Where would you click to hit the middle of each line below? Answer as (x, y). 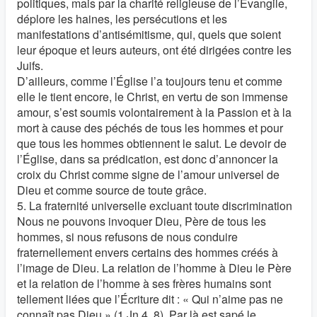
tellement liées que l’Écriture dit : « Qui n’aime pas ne (150, 299)
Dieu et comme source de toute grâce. (112, 190)
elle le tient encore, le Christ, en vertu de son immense (152, 97)
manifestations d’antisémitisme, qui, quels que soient (149, 34)
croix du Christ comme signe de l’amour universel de (148, 174)
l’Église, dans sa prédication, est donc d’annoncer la (148, 159)
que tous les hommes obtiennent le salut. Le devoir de (152, 143)
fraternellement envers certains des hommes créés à (148, 252)
